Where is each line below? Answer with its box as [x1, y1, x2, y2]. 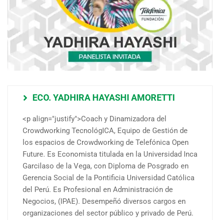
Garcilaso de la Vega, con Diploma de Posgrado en [23, 162, 189, 171]
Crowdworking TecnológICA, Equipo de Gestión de [23, 126, 188, 136]
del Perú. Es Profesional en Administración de [23, 185, 173, 194]
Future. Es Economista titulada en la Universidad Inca [23, 150, 197, 159]
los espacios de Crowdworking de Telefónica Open [23, 138, 189, 147]
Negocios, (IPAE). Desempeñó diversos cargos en [23, 197, 186, 206]
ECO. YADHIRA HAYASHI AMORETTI [32, 92, 175, 103]
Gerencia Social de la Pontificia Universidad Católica [23, 173, 194, 183]
